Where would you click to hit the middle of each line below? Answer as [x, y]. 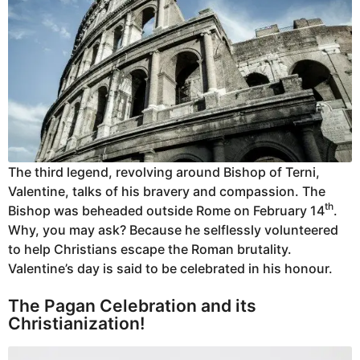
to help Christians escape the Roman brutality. [150, 249]
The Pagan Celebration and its [132, 306]
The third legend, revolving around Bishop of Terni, [164, 172]
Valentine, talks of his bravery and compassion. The [167, 191]
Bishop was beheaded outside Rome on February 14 [166, 211]
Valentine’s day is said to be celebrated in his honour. [170, 268]
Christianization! [77, 324]
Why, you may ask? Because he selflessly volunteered [173, 230]
